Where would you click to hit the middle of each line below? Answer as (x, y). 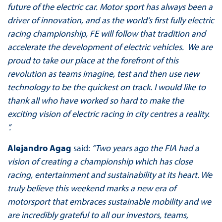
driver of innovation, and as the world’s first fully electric (111, 20)
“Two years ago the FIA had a (144, 148)
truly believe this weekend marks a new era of (91, 188)
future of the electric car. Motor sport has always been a (110, 7)
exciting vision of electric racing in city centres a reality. (108, 114)
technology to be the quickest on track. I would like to (106, 87)
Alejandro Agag (39, 148)
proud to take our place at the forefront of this (93, 60)
